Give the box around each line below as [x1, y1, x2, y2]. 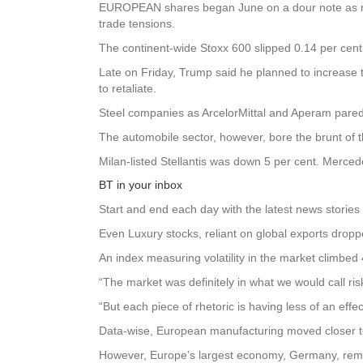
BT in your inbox [99, 177, 182, 191]
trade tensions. [99, 16, 175, 30]
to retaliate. [99, 81, 156, 95]
